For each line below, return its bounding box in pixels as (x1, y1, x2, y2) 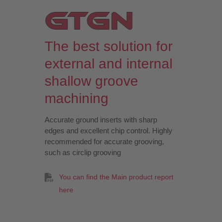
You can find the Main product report (59, 173, 174, 181)
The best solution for (45, 38, 173, 54)
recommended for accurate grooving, (45, 137, 165, 146)
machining (45, 90, 109, 106)
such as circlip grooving (45, 148, 121, 157)
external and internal (45, 55, 173, 71)
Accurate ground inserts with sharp (45, 115, 158, 124)
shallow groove (45, 73, 139, 89)
